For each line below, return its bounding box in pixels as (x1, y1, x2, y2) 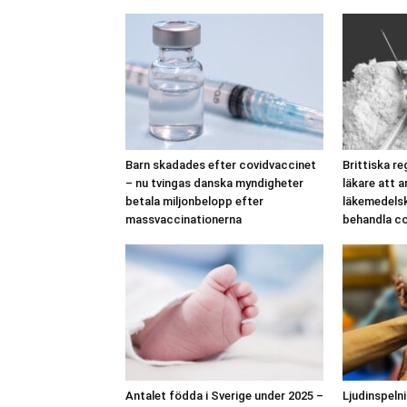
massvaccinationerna (125, 212, 242, 226)
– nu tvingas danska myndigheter (125, 175, 303, 190)
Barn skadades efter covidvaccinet (125, 157, 316, 172)
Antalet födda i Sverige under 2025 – (125, 388, 323, 402)
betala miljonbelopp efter (125, 194, 263, 208)
